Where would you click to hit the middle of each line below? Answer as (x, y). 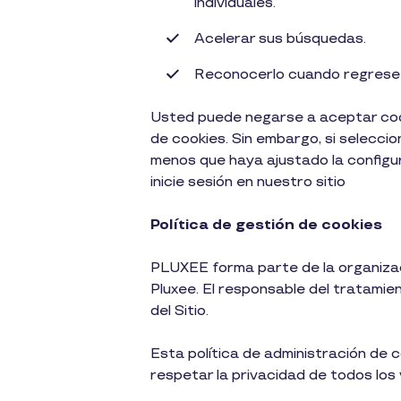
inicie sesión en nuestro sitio (248, 182)
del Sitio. (179, 311)
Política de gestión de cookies (266, 225)
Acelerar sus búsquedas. (280, 39)
